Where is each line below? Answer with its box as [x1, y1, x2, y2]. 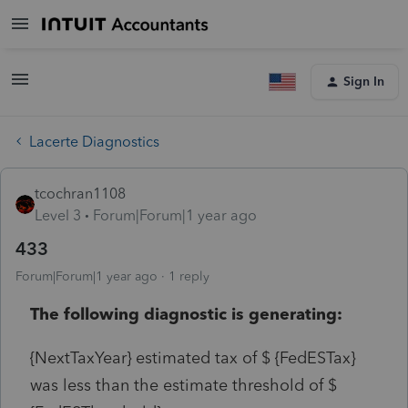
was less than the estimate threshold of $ [30, 374, 337, 395]
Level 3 [35, 206, 81, 224]
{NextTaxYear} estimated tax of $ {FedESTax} [30, 347, 355, 368]
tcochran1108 [35, 184, 126, 202]
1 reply [168, 268, 209, 284]
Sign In [343, 74, 384, 89]
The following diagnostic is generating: [30, 303, 342, 324]
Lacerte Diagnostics [29, 132, 159, 150]
